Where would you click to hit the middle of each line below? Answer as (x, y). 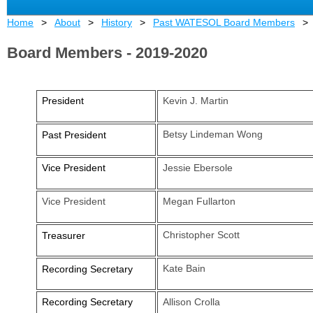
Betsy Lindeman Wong (212, 134)
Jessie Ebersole (197, 168)
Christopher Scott (201, 235)
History (117, 22)
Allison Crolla (191, 302)
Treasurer (63, 235)
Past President (74, 135)
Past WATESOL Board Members (224, 22)
